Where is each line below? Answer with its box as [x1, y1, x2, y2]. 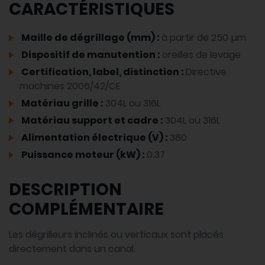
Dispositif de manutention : [20, 48, 162, 62]
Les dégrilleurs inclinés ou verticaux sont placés [9, 228, 224, 242]
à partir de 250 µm [161, 31, 246, 45]
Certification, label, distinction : [20, 65, 186, 79]
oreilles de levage [162, 48, 241, 62]
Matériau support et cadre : [20, 114, 165, 128]
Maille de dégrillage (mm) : [20, 31, 161, 45]
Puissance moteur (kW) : [20, 148, 147, 162]
